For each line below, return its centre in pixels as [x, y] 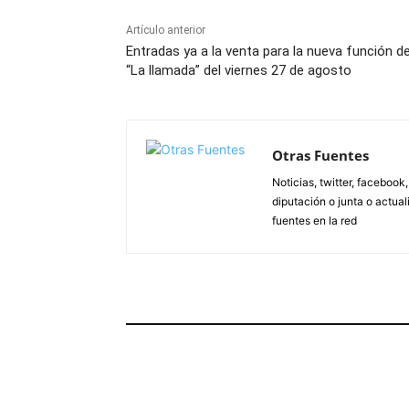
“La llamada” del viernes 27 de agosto [239, 71]
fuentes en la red [315, 221]
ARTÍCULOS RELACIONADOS [218, 312]
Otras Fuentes [320, 156]
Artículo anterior [166, 31]
